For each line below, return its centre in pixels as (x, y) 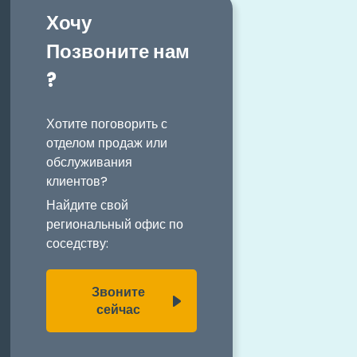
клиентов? (77, 181)
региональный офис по (115, 225)
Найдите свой (88, 206)
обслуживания (90, 162)
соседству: (78, 244)
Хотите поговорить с (107, 124)
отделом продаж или (107, 143)
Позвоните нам (118, 51)
